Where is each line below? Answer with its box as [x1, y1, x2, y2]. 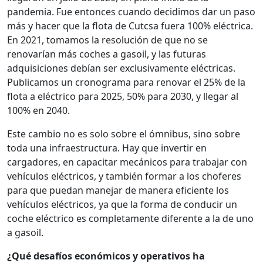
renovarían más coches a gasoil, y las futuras [7, 48, 206, 61]
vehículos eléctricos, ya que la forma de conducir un [7, 198, 237, 211]
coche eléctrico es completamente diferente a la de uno [7, 212, 254, 225]
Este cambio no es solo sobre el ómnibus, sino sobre [7, 127, 240, 141]
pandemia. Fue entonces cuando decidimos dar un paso [7, 5, 255, 19]
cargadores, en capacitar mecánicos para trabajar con [7, 156, 247, 169]
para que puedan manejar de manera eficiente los [7, 184, 229, 197]
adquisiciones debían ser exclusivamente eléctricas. [7, 62, 235, 75]
